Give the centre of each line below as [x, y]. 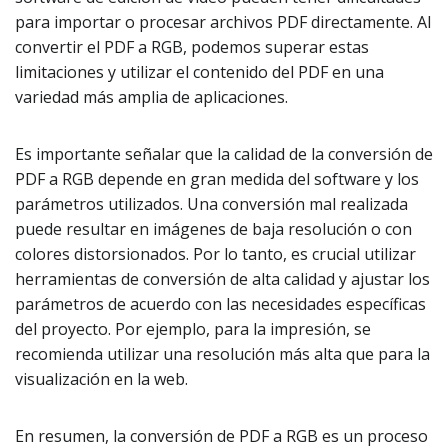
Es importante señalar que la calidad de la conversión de [224, 154]
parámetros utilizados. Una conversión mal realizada [211, 204]
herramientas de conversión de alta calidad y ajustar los [222, 279]
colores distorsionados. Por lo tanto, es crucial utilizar [215, 254]
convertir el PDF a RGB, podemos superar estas [192, 47]
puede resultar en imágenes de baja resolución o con [213, 229]
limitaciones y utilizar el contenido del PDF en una [199, 72]
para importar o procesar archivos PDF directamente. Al [223, 22]
